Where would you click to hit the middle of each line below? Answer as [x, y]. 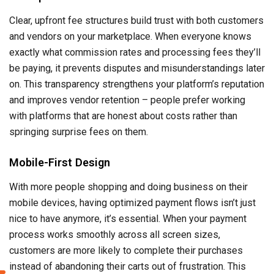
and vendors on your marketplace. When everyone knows [130, 37]
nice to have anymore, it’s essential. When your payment [128, 219]
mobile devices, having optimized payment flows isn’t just [132, 203]
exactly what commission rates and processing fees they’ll [135, 53]
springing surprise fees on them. [79, 132]
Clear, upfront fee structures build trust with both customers [136, 21]
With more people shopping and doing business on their [128, 187]
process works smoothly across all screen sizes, [115, 235]
